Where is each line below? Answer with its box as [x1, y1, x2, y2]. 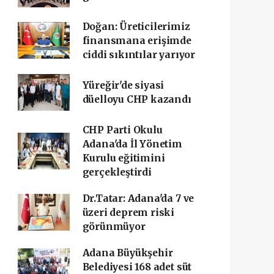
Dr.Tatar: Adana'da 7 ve [82, 192, 194, 204]
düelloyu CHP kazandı [82, 93, 191, 105]
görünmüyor [82, 220, 146, 232]
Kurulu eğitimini [82, 152, 165, 164]
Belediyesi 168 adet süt [82, 261, 192, 273]
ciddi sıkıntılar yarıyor [82, 48, 195, 61]
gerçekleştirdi [82, 166, 152, 178]
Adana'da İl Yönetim [82, 138, 182, 150]
